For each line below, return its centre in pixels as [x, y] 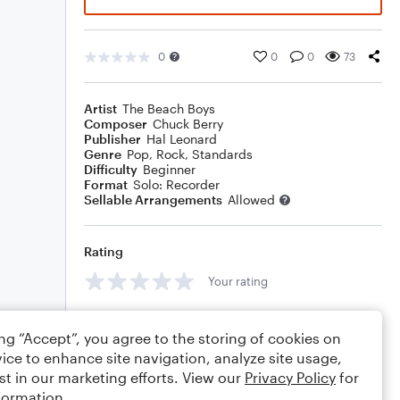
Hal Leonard [182, 139]
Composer [116, 124]
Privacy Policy [290, 377]
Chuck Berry [188, 124]
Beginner [169, 169]
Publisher [112, 139]
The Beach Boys [169, 108]
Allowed [251, 200]
